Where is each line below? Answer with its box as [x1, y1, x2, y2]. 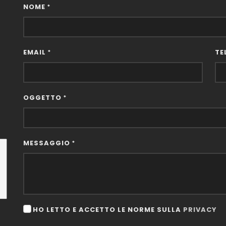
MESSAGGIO [23, 138, 72, 148]
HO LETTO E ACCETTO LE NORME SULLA [33, 205, 183, 214]
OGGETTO [23, 93, 64, 102]
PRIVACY [183, 205, 217, 214]
